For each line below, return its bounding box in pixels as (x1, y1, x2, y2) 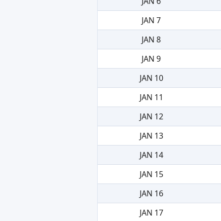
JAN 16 (139, 187, 163, 199)
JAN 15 (139, 168, 163, 180)
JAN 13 (139, 130, 163, 141)
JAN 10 (139, 72, 163, 83)
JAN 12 (139, 110, 163, 122)
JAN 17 (139, 207, 163, 218)
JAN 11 (139, 91, 163, 103)
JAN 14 (139, 149, 163, 160)
